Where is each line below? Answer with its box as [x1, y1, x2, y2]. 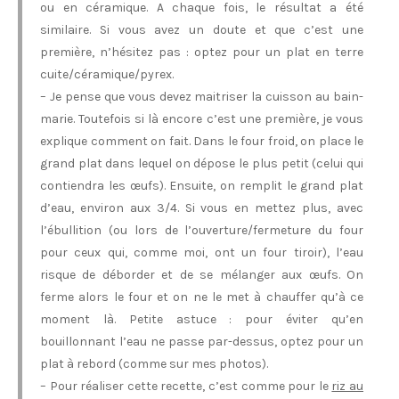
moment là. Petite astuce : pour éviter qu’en [40, 312, 363, 327]
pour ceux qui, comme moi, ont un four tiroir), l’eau [40, 245, 363, 260]
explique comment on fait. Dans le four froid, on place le [40, 134, 363, 149]
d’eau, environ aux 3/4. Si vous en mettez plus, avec [40, 200, 363, 216]
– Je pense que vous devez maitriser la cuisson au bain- [40, 89, 363, 104]
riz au [331, 379, 364, 394]
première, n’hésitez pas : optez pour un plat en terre [40, 45, 363, 60]
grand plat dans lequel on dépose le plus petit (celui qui [40, 156, 363, 171]
